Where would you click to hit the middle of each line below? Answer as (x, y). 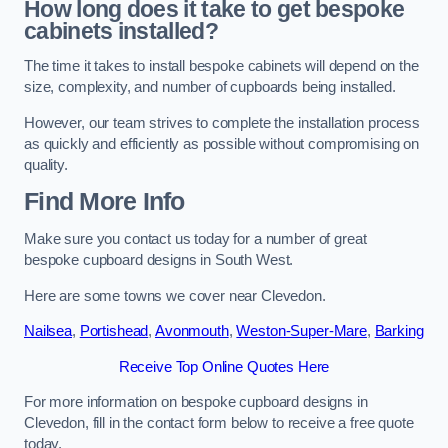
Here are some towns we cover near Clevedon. (175, 295)
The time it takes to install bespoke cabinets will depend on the (221, 66)
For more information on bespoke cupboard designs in (196, 402)
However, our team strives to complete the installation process (222, 122)
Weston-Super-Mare (301, 331)
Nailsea (48, 331)
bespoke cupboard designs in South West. (159, 260)
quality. (46, 164)
